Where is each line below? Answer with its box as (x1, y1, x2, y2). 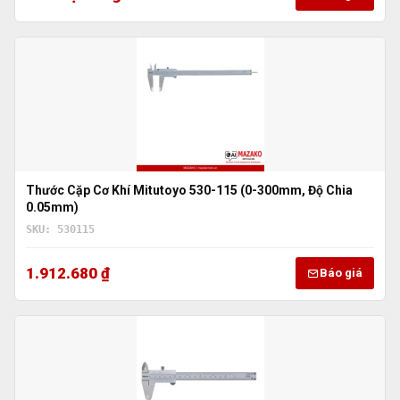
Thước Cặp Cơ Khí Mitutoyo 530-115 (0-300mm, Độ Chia (26, 183, 353, 198)
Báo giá (320, 265, 362, 279)
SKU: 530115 (26, 223, 95, 237)
